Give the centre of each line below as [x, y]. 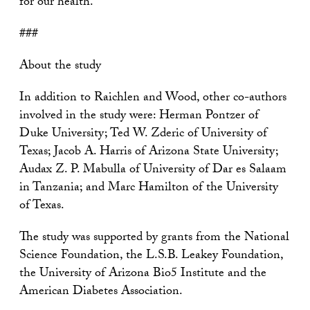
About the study [60, 66]
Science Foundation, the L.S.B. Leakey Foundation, [151, 256]
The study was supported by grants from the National [154, 238]
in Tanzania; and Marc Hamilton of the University [149, 188]
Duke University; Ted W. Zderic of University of [143, 134]
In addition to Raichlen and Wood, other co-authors [153, 98]
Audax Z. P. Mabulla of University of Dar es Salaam [153, 170]
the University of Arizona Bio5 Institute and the [143, 274]
